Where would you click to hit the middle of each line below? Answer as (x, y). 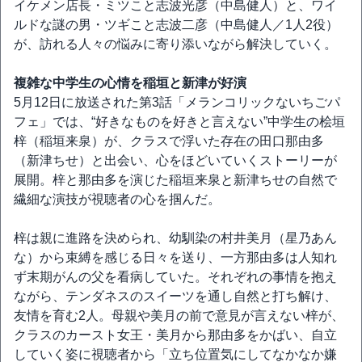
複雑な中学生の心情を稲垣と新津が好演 (130, 83)
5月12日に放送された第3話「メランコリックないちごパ (177, 102)
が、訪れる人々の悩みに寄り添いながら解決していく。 (175, 44)
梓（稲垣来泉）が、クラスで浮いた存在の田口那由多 (169, 141)
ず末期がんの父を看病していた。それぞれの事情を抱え (175, 277)
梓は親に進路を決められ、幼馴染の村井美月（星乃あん (175, 238)
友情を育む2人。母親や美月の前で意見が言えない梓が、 (179, 316)
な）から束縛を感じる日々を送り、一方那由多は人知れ (175, 257)
